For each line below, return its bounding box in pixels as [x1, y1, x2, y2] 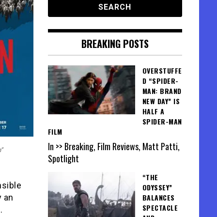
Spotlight [47, 152, 79, 165]
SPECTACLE [142, 202, 178, 213]
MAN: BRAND [142, 86, 182, 96]
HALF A [142, 106, 165, 116]
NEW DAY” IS [142, 96, 180, 106]
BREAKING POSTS [81, 36, 149, 51]
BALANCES [142, 192, 175, 203]
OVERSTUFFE [142, 65, 182, 76]
